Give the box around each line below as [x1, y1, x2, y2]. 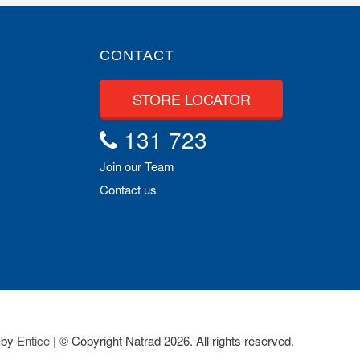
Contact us [100, 181, 157, 198]
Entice [17, 332, 50, 350]
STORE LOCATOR [132, 88, 251, 110]
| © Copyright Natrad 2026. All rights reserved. [50, 332, 294, 350]
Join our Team [100, 157, 175, 175]
